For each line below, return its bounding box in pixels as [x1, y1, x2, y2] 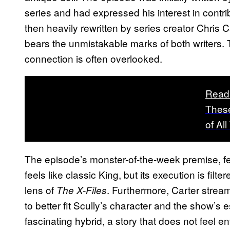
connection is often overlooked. [25, 51, 162, 65]
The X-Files [56, 183, 107, 197]
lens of [25, 182, 56, 197]
